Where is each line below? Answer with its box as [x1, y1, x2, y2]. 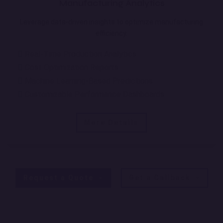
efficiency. [96, 29, 127, 38]
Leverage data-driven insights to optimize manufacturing [20, 18, 203, 26]
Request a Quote [23, 174, 96, 182]
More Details [84, 118, 139, 127]
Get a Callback [128, 174, 193, 182]
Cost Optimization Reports [23, 63, 118, 73]
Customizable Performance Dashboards [23, 90, 164, 100]
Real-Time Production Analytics [23, 49, 136, 59]
